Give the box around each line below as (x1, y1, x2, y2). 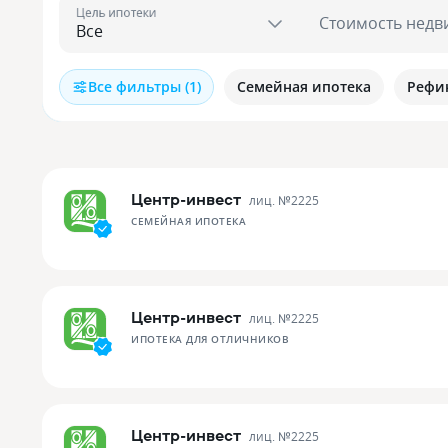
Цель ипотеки (76, 4, 157, 21)
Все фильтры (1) (88, 77, 201, 96)
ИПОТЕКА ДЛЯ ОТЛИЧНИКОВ (131, 332, 289, 346)
